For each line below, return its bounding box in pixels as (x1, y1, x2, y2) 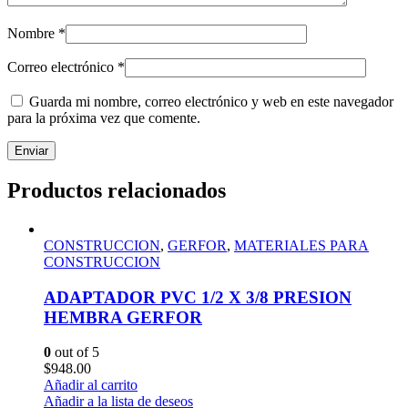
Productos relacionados (7, 178, 226, 203)
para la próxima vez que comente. (7, 110, 200, 127)
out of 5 (51, 344, 99, 361)
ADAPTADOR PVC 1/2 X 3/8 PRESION (44, 287, 352, 307)
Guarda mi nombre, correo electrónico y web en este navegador (29, 94, 393, 110)
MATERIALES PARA (234, 238, 369, 253)
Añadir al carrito (44, 377, 138, 393)
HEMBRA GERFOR (44, 307, 202, 327)
